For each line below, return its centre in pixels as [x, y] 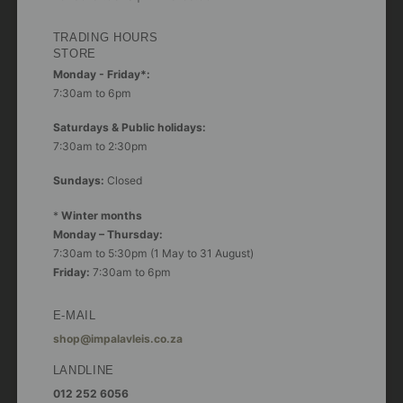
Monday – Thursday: [107, 234]
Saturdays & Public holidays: [129, 127]
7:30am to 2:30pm [100, 146]
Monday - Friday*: [101, 74]
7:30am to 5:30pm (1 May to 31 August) [153, 253]
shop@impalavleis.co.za [117, 338]
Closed [125, 181]
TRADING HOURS [105, 38]
